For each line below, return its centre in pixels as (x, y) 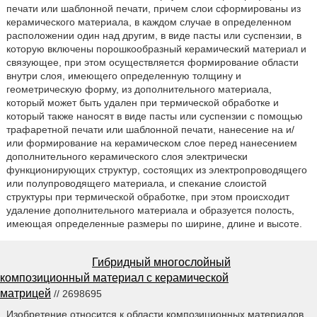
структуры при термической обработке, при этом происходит (148, 197)
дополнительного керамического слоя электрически (127, 157)
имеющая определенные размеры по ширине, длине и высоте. (154, 224)
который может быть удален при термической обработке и (142, 103)
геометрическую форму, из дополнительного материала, (139, 90)
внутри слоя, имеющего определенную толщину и (123, 76)
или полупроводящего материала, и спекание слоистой (136, 184)
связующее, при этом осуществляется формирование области (152, 63)
